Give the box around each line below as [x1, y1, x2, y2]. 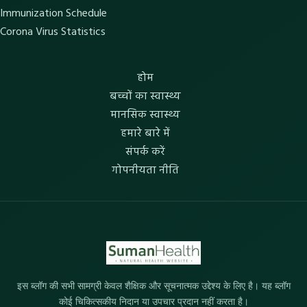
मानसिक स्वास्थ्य [110, 106, 180, 125]
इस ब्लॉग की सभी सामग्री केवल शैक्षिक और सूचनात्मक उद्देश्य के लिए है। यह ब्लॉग [16, 280, 291, 293]
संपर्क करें [125, 143, 165, 162]
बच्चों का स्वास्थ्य [110, 88, 181, 106]
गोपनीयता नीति [112, 162, 179, 180]
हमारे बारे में [121, 125, 170, 143]
